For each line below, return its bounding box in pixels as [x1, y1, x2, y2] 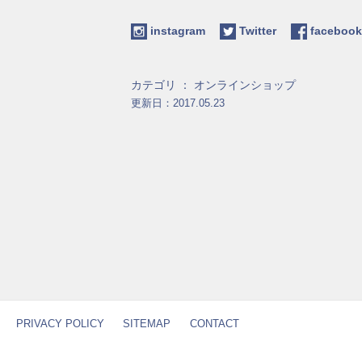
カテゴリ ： [131, 78, 194, 92]
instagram [147, 23, 220, 37]
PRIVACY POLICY [15, 317, 104, 330]
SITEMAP [123, 317, 170, 330]
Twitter [236, 23, 291, 37]
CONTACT [189, 317, 239, 330]
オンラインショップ [194, 78, 296, 92]
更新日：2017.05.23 [131, 97, 225, 110]
